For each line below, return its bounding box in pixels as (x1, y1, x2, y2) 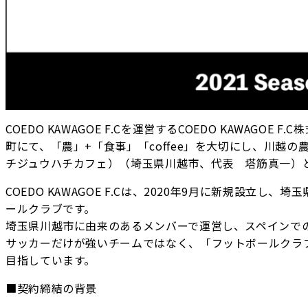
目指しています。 (5, 252, 96, 269)
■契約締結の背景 (5, 280, 98, 297)
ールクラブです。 (5, 200, 96, 217)
